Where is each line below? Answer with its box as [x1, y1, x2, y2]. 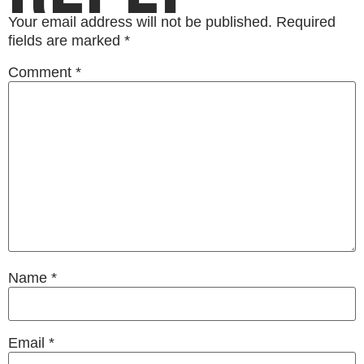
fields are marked [8, 32, 124, 50]
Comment [8, 64, 76, 81]
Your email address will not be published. [8, 14, 272, 31]
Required [276, 14, 336, 31]
